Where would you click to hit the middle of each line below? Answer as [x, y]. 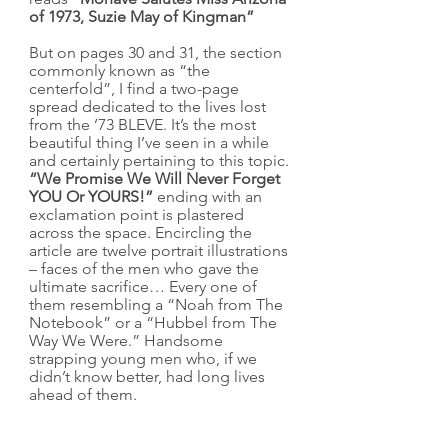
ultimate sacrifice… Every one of [145, 286]
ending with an [209, 196]
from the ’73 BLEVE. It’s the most [144, 124]
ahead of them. [83, 394]
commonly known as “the [121, 70]
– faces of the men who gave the [146, 268]
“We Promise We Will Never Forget [156, 178]
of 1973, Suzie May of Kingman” [141, 16]
